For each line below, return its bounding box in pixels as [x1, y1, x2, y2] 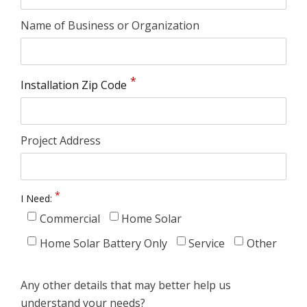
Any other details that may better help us [21, 278, 231, 293]
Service [188, 236, 225, 251]
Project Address [21, 133, 101, 149]
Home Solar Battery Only [39, 236, 167, 251]
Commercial [39, 211, 100, 227]
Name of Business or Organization [21, 17, 199, 33]
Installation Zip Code [21, 77, 127, 93]
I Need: [21, 192, 52, 206]
